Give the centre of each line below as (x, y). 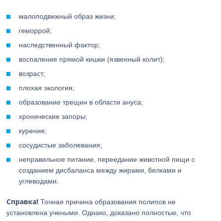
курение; (33, 131)
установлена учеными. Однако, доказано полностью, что (99, 213)
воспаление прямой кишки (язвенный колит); (92, 59)
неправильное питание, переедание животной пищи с (107, 159)
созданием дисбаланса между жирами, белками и (100, 170)
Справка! (23, 202)
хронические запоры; (53, 116)
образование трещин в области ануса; (81, 102)
